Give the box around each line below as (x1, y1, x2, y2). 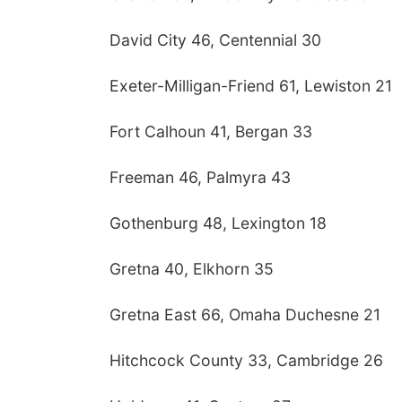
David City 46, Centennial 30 (109, 31, 321, 49)
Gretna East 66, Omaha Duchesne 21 (109, 305, 380, 324)
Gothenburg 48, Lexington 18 (109, 214, 327, 232)
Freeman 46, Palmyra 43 (109, 168, 291, 187)
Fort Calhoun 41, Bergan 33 (109, 122, 312, 141)
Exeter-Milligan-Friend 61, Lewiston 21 (109, 76, 392, 95)
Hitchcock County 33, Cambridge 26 (109, 351, 383, 370)
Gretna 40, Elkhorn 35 (109, 259, 274, 278)
